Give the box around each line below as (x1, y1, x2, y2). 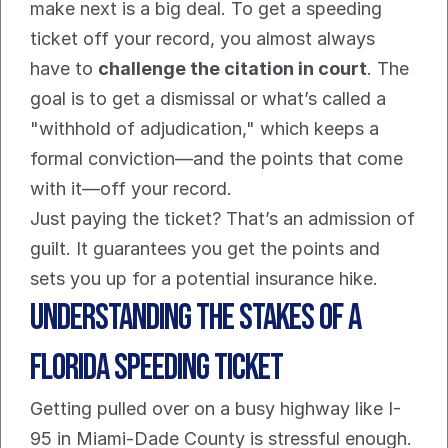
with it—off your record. (30, 178, 232, 199)
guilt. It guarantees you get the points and (30, 238, 380, 259)
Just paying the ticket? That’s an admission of (30, 208, 415, 229)
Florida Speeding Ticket (30, 347, 283, 390)
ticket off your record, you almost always (30, 28, 375, 49)
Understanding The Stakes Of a (30, 297, 361, 340)
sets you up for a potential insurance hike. (30, 268, 378, 289)
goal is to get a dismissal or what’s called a (30, 88, 386, 109)
